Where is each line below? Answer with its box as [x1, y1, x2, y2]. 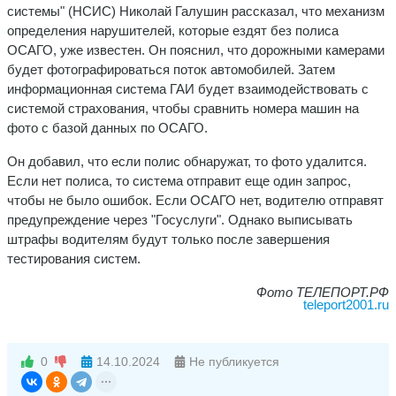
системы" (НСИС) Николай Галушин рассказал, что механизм [7, 3, 385, 19]
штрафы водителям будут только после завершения [7, 231, 330, 247]
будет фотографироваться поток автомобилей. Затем [7, 61, 335, 77]
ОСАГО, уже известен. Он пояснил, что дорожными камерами [7, 42, 385, 57]
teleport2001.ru [303, 296, 389, 312]
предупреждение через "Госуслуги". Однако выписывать [7, 211, 353, 227]
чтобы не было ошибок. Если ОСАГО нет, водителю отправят [7, 192, 384, 208]
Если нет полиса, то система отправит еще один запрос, [7, 172, 351, 188]
